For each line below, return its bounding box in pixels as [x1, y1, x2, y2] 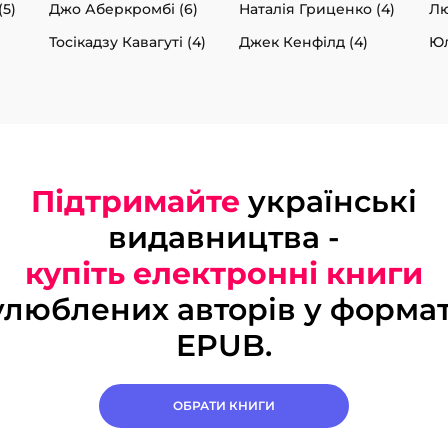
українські [240, 182, 417, 220]
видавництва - [108, 218, 340, 256]
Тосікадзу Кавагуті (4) [49, 32, 206, 51]
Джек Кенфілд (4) [239, 32, 368, 51]
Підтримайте [31, 182, 240, 220]
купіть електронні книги [25, 254, 423, 292]
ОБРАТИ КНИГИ [173, 397, 275, 413]
